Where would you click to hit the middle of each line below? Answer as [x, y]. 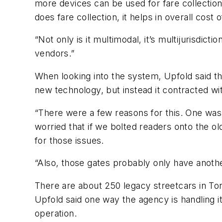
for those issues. [69, 140]
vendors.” [55, 54]
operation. [56, 213]
